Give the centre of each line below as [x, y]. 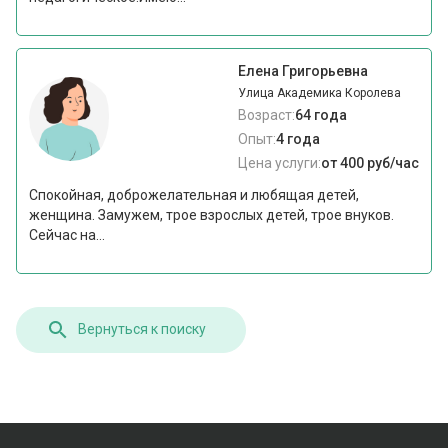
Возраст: [266, 115]
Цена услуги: [279, 163]
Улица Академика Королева [319, 93]
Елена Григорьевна [302, 71]
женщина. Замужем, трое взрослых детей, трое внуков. [212, 215]
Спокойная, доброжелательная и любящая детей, [194, 195]
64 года [320, 115]
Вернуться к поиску [142, 329]
